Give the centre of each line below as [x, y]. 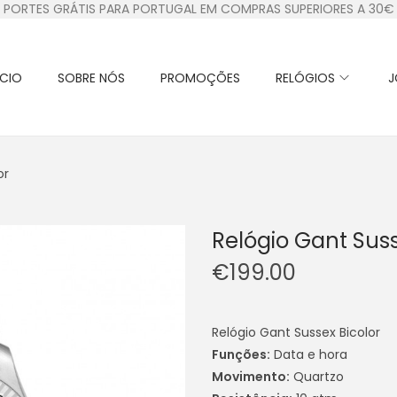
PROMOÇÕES [200, 78]
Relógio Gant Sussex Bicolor [296, 332]
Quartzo [317, 376]
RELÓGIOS [305, 78]
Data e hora [309, 354]
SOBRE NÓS [91, 78]
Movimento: [251, 376]
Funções [239, 354]
